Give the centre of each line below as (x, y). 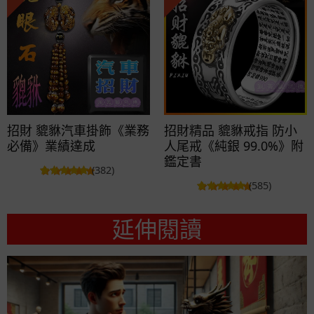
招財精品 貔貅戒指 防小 (231, 130)
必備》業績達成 (51, 145)
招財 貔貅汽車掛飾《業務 (78, 130)
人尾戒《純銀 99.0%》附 (234, 145)
